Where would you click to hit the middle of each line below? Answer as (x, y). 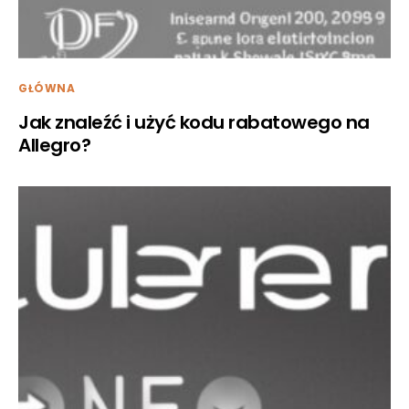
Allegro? (54, 145)
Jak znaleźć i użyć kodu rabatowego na (194, 122)
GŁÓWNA (47, 88)
